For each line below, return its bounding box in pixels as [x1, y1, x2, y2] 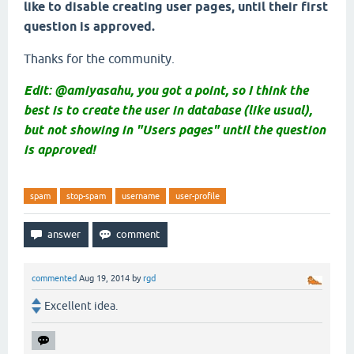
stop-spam [66, 191, 106, 201]
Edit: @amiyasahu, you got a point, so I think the [24, 83, 308, 98]
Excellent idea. [44, 299, 118, 313]
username [122, 191, 160, 201]
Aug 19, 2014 [79, 273, 130, 283]
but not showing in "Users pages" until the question [24, 122, 326, 137]
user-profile [175, 191, 220, 201]
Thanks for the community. [24, 51, 175, 66]
